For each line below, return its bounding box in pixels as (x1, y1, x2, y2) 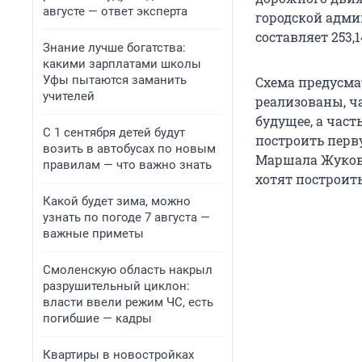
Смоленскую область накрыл (43, 263, 213, 277)
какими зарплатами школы (43, 57, 201, 71)
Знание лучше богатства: (43, 40, 186, 55)
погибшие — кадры (43, 311, 152, 326)
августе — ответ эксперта (43, 4, 187, 19)
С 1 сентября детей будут (43, 125, 185, 140)
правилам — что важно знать (43, 158, 212, 172)
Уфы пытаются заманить (43, 73, 187, 87)
